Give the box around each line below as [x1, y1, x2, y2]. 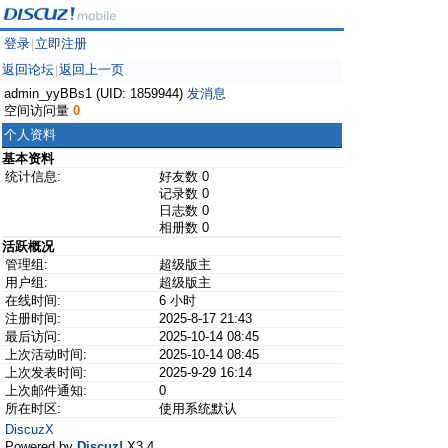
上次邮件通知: [5, 383, 87, 398]
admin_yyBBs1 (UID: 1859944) [4, 86, 187, 101]
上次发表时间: [5, 365, 87, 380]
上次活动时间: [5, 347, 87, 362]
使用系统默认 [159, 401, 237, 416]
